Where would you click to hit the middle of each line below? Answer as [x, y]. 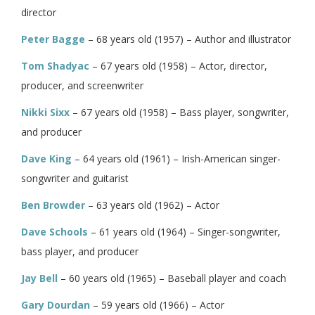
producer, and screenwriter [82, 85]
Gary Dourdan [56, 304]
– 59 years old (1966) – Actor [157, 304]
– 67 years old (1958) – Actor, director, [178, 65]
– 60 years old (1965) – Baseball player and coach [172, 278]
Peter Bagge [53, 39]
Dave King [46, 158]
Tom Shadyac [55, 65]
